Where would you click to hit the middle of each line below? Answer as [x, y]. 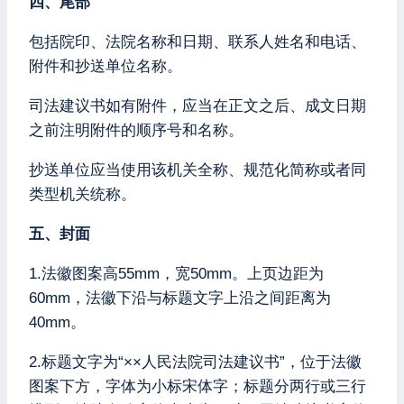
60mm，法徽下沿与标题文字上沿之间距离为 [180, 298]
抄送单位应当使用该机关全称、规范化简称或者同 [197, 170]
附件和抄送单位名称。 [106, 66]
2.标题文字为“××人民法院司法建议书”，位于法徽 [195, 362]
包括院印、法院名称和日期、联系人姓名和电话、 [197, 41]
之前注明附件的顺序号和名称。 [136, 130]
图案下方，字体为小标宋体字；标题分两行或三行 [197, 386]
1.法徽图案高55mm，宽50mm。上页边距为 [176, 273]
